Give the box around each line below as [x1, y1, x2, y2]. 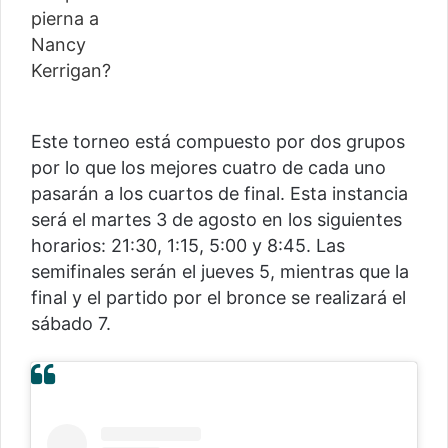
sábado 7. [31, 313, 111, 335]
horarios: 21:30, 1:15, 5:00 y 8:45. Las [31, 235, 345, 257]
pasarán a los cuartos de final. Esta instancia [31, 183, 408, 205]
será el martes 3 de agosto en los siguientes [31, 209, 402, 231]
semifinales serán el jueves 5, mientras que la [31, 261, 409, 283]
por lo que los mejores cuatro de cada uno [31, 157, 386, 179]
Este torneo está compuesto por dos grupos [31, 131, 405, 153]
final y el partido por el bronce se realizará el [31, 287, 406, 309]
